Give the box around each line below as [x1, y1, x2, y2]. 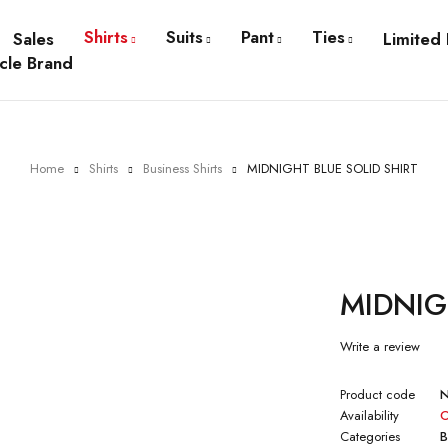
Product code [340, 385, 416, 405]
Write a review [340, 337, 421, 357]
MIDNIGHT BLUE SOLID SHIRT [247, 158, 418, 178]
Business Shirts [143, 158, 222, 178]
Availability [340, 406, 400, 426]
